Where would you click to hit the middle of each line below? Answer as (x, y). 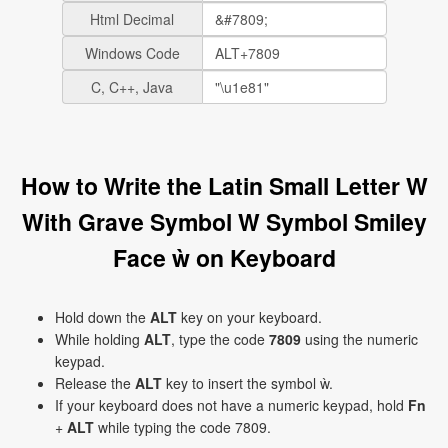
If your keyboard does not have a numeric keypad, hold (231, 405)
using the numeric (359, 339)
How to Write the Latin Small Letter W (224, 185)
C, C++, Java (132, 87)
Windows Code (132, 53)
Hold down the (102, 317)
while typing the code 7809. (182, 427)
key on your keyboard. (249, 317)
